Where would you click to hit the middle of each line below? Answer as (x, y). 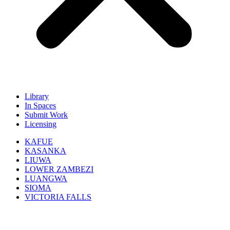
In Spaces (40, 106)
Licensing (41, 124)
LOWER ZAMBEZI (59, 169)
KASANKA (45, 151)
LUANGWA (46, 178)
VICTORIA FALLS (58, 197)
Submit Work (46, 115)
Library (37, 96)
